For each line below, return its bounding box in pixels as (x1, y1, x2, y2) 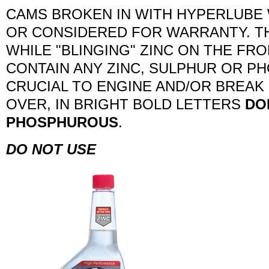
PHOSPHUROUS (6, 114, 118, 130)
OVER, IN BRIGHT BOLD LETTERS (6, 96, 245, 112)
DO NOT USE (6, 141, 96, 157)
